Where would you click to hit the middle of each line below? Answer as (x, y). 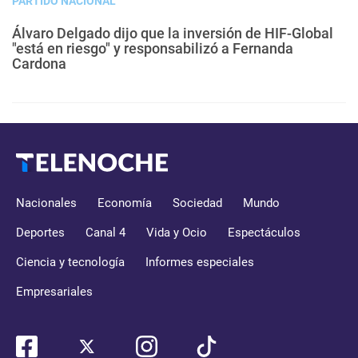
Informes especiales (200, 263)
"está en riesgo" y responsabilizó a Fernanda (153, 49)
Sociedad (197, 203)
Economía (125, 203)
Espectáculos (264, 233)
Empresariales (54, 292)
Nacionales (46, 203)
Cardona (39, 64)
